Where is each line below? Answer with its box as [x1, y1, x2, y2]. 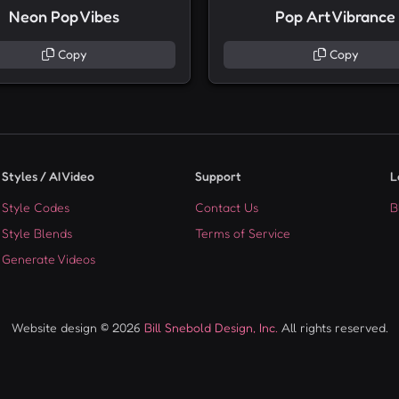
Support [194, 169, 241, 184]
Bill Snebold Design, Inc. [143, 321, 278, 336]
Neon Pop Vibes [8, 7, 119, 27]
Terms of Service [194, 226, 290, 241]
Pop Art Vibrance [275, 7, 395, 27]
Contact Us [194, 200, 258, 216]
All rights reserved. [277, 321, 388, 336]
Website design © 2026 [11, 321, 144, 336]
